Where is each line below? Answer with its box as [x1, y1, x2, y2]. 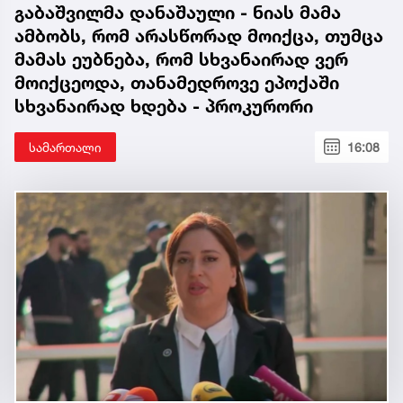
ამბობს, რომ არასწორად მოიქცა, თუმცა [14, 24, 383, 47]
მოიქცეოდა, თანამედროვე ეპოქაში [14, 71, 339, 94]
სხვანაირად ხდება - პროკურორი [14, 94, 313, 117]
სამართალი [29, 139, 102, 155]
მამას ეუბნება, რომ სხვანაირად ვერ [14, 48, 348, 70]
